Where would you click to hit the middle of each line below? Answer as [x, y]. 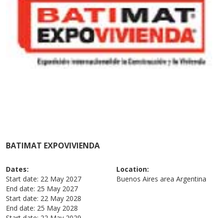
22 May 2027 [61, 179]
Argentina [191, 179]
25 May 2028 [58, 208]
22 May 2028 [61, 198]
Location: [133, 169]
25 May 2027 [58, 188]
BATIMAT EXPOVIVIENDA [53, 145]
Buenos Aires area [145, 179]
